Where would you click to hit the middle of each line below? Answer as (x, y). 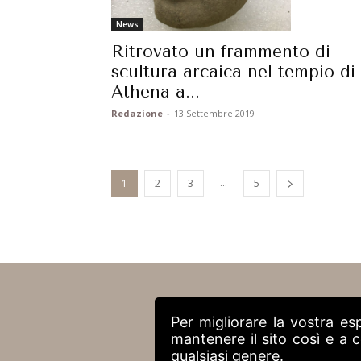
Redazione (137, 113)
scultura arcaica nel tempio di (233, 71)
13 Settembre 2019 (214, 113)
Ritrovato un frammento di (221, 51)
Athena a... (156, 91)
